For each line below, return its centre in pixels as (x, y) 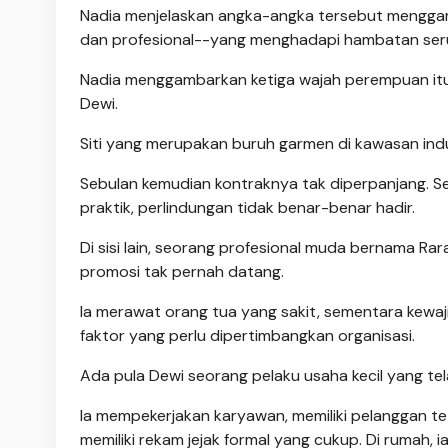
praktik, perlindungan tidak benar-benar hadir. (247, 207)
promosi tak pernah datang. (182, 271)
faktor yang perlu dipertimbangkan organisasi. (247, 335)
